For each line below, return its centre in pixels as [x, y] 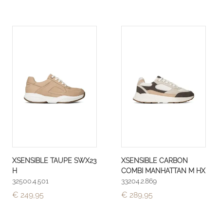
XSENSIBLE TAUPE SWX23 [54, 160]
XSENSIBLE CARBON [154, 160]
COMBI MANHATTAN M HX [163, 170]
